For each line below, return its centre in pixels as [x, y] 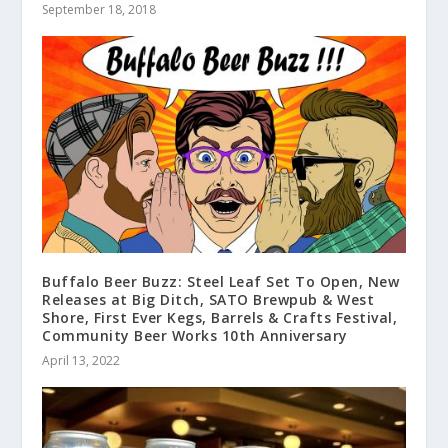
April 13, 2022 [81, 361]
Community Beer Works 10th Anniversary [195, 336]
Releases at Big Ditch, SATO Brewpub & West [208, 300]
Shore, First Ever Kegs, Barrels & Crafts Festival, [220, 318]
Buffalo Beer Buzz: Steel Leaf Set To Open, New [221, 282]
